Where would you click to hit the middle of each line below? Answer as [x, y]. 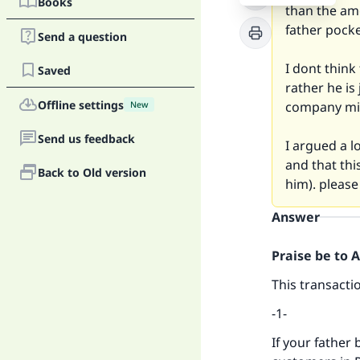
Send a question [82, 36]
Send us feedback [86, 138]
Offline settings [81, 104]
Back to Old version [92, 172]
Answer [296, 217]
